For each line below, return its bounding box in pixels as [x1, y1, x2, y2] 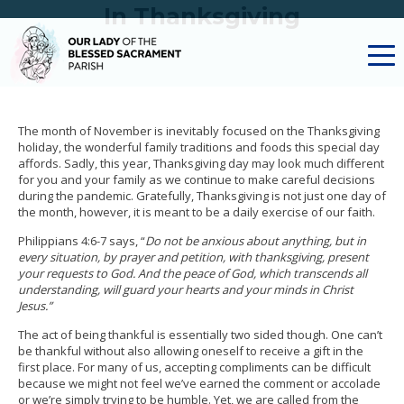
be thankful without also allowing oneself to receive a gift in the [18, 343, 363, 359]
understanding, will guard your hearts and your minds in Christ [18, 281, 353, 298]
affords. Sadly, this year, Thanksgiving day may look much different [18, 155, 384, 171]
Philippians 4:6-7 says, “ [18, 233, 145, 249]
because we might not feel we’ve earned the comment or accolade [18, 375, 381, 391]
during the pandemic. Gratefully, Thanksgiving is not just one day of [18, 188, 386, 204]
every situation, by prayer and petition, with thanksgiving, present [18, 249, 369, 265]
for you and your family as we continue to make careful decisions [18, 171, 375, 188]
